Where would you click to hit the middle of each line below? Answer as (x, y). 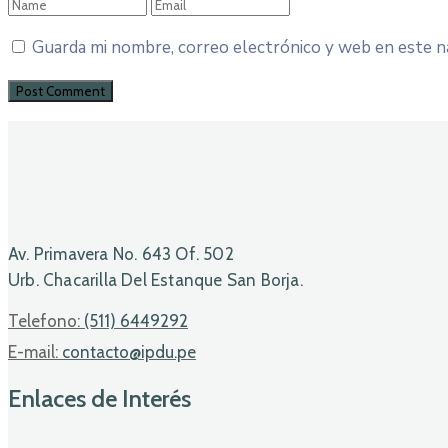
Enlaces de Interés (99, 398)
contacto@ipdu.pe (129, 351)
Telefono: (46, 320)
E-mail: (35, 351)
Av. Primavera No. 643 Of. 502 (121, 253)
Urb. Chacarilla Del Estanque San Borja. (155, 279)
